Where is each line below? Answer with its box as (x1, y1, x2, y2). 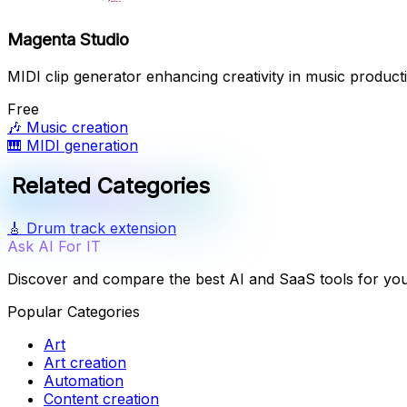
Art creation (44, 353, 126, 372)
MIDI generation (26, 136, 138, 155)
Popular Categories (7, 303, 140, 322)
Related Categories (12, 173, 211, 200)
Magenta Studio (7, 29, 129, 51)
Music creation (26, 118, 128, 137)
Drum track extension (26, 219, 176, 238)
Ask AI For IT (7, 237, 101, 256)
